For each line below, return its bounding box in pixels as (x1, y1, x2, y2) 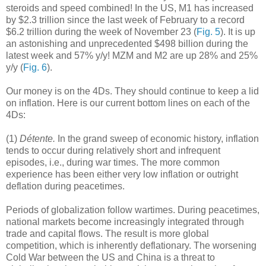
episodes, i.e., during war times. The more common (6, 157, 220, 167)
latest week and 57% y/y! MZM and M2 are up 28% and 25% (6, 50, 258, 61)
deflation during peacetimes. (6, 180, 125, 191)
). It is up (220, 26, 255, 37)
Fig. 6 (23, 62, 47, 72)
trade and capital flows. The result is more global (6, 228, 209, 239)
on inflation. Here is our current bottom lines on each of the (6, 97, 250, 108)
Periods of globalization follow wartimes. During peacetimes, (6, 204, 259, 215)
